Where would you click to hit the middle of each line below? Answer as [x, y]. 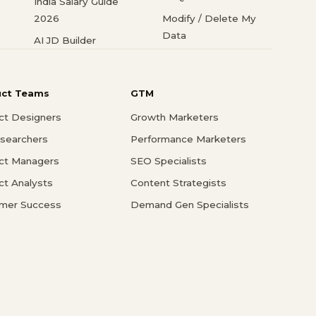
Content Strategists [178, 182]
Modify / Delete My [209, 19]
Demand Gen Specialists [189, 204]
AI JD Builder [65, 41]
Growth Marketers [174, 117]
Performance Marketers [188, 139]
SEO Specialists [168, 160]
